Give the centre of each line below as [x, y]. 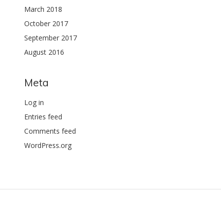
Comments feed [50, 131]
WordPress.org [48, 145]
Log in [34, 102]
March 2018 [43, 9]
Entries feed [43, 117]
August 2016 [44, 52]
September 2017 [51, 38]
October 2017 [46, 23]
